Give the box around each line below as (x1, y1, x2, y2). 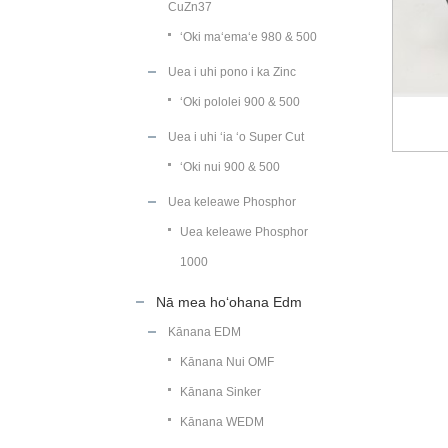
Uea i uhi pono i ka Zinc (168, 65, 296, 79)
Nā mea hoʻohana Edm (156, 294, 302, 310)
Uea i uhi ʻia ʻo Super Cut (168, 130, 304, 144)
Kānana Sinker (180, 385, 261, 399)
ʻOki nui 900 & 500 (180, 160, 280, 174)
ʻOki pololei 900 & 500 (180, 95, 300, 109)
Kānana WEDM (180, 415, 264, 429)
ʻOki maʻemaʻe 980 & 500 (180, 30, 317, 44)
